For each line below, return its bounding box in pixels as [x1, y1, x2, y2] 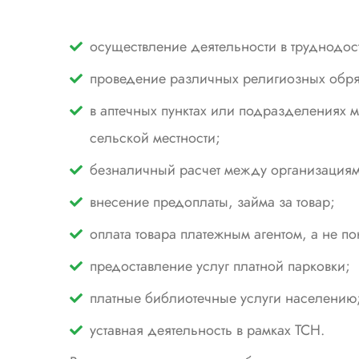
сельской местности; [90, 127, 220, 148]
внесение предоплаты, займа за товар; [90, 192, 335, 212]
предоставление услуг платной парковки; [90, 256, 350, 276]
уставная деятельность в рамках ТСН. [90, 320, 325, 341]
